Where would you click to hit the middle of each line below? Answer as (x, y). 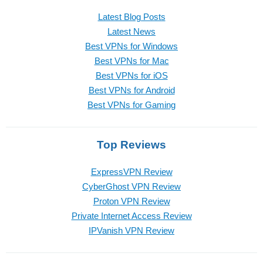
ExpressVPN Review (131, 172)
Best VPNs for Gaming (131, 105)
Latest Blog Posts (131, 17)
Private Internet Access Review (131, 216)
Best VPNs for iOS (131, 76)
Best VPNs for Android (131, 90)
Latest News (131, 32)
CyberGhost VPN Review (131, 187)
